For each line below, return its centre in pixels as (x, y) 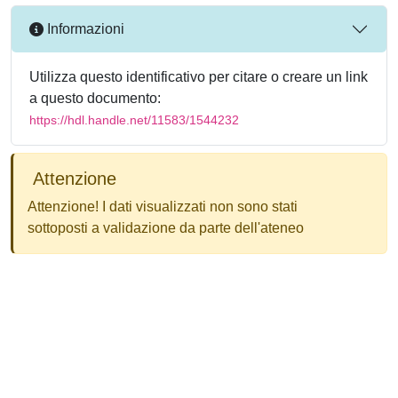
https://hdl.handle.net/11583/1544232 (134, 119)
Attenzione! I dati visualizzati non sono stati (163, 206)
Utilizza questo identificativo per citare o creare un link (199, 76)
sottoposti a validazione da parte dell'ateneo (166, 227)
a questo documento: (95, 98)
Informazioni (84, 29)
